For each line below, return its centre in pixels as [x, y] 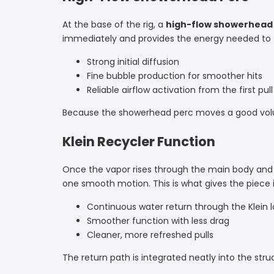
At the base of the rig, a [114, 25]
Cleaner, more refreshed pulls [150, 235]
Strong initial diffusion [133, 62]
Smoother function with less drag [158, 220]
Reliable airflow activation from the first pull [180, 90]
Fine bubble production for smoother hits [175, 76]
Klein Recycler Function [139, 141]
